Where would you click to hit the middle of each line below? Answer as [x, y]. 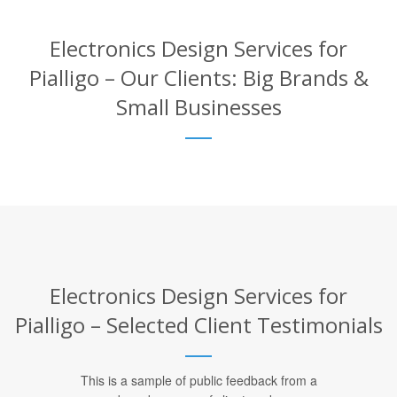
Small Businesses [198, 106]
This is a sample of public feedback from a [198, 380]
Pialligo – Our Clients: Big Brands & [198, 77]
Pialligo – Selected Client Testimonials [198, 324]
